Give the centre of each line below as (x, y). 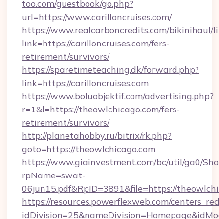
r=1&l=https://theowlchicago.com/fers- (101, 109)
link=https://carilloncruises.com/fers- (96, 43)
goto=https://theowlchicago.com (89, 149)
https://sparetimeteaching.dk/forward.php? (110, 70)
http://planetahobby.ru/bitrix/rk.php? (97, 136)
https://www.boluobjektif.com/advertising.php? (118, 96)
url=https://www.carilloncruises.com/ (97, 17)
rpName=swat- (54, 175)
